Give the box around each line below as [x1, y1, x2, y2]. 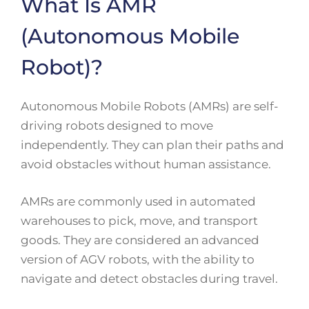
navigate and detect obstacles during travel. [21, 271, 278, 286]
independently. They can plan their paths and [21, 138, 284, 152]
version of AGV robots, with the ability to [21, 252, 255, 266]
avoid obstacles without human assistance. [21, 157, 271, 172]
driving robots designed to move [21, 119, 213, 133]
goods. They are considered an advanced [21, 232, 259, 247]
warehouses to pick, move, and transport [21, 213, 258, 228]
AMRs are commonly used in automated [21, 194, 256, 208]
